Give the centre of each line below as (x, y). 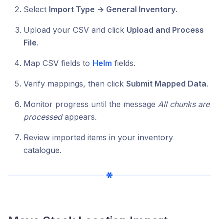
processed (43, 117)
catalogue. (43, 150)
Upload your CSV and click (75, 30)
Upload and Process (165, 30)
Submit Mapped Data (166, 84)
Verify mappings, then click (75, 84)
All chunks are (184, 104)
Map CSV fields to (58, 63)
